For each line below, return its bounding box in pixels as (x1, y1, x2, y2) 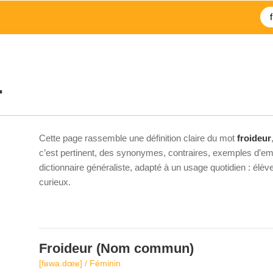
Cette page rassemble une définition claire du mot (39, 133, 237, 143)
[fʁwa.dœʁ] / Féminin (39, 258, 121, 268)
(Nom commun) (93, 241, 194, 256)
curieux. (39, 177, 71, 187)
